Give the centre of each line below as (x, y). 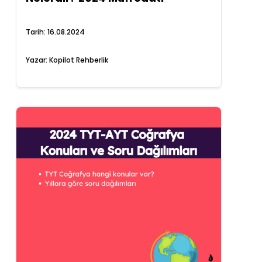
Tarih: (37, 32)
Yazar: (38, 60)
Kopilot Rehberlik (79, 60)
